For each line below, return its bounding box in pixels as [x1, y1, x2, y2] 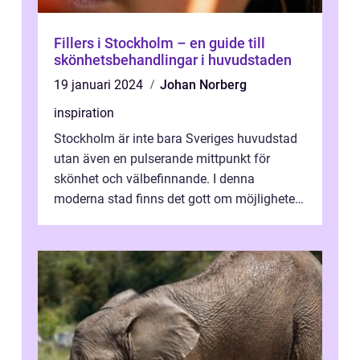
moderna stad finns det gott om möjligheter [54, 191, 299, 207]
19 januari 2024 [54, 77, 146, 92]
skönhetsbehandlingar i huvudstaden [54, 51, 292, 68]
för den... [54, 211, 104, 227]
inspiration [54, 105, 114, 121]
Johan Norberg [160, 77, 247, 92]
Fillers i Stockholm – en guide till [54, 35, 265, 51]
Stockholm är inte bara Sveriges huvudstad [54, 131, 297, 146]
